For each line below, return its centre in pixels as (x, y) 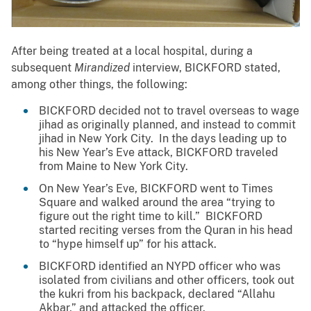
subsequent (43, 67)
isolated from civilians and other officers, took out (167, 280)
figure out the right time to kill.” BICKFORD (151, 216)
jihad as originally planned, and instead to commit (167, 124)
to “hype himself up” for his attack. (128, 244)
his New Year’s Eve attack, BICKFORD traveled (159, 152)
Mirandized (102, 67)
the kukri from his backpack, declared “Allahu (157, 294)
